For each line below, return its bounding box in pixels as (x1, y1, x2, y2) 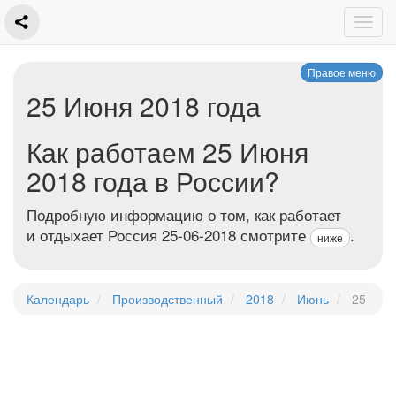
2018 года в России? (27, 162, 279, 200)
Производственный (112, 289, 223, 308)
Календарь (27, 289, 89, 308)
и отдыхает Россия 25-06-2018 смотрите (27, 224, 310, 246)
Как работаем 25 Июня (27, 133, 308, 171)
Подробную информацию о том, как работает (27, 203, 341, 225)
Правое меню (308, 65, 376, 80)
